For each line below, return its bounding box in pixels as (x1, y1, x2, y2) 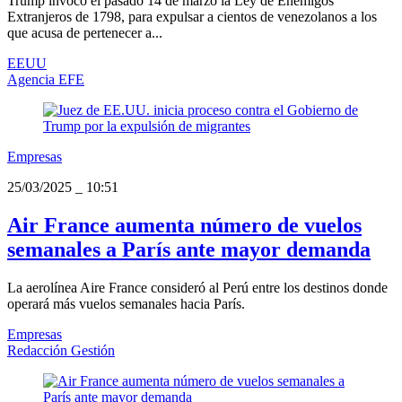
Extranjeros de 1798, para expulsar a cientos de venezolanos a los (7, 9, 377, 25)
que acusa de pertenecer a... (7, 25, 162, 41)
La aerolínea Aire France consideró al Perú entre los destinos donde (7, 279, 388, 295)
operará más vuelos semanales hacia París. (7, 295, 245, 311)
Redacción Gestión (7, 342, 115, 358)
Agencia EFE (7, 72, 84, 88)
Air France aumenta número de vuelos (7, 214, 362, 238)
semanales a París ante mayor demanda (7, 238, 371, 262)
